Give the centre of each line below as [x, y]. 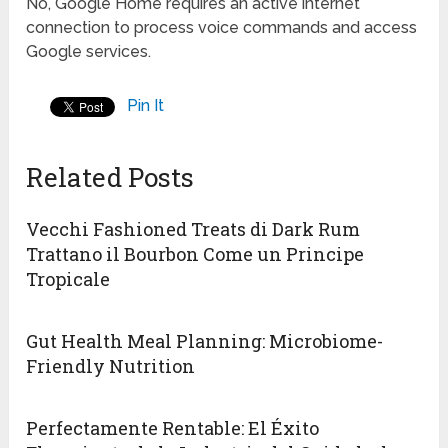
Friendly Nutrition [111, 366]
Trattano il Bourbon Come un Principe [195, 254]
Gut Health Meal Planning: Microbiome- [205, 341]
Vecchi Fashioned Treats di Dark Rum [193, 229]
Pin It [146, 106]
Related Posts [110, 177]
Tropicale [68, 279]
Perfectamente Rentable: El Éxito [173, 428]
